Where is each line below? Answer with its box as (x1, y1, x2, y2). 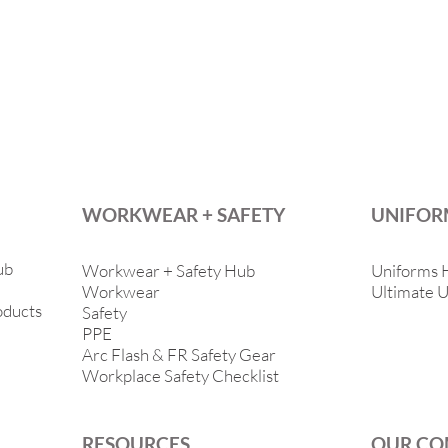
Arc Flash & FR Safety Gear (82, 344, 276, 365)
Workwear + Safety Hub (82, 260, 255, 281)
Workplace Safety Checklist (82, 365, 279, 386)
